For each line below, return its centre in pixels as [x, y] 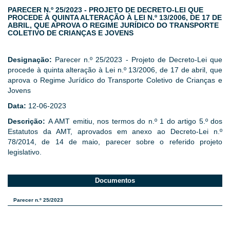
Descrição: [28, 121]
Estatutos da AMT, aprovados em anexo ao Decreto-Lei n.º [115, 132]
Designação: [32, 60]
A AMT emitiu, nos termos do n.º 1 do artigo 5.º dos [135, 121]
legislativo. [25, 152]
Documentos [115, 181]
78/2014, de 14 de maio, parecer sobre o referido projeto [115, 142]
